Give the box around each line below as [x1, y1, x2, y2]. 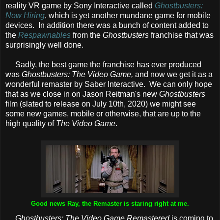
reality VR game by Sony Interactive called [5, 1, 155, 10]
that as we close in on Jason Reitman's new [5, 90, 159, 99]
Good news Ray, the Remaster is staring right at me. [31, 200, 189, 208]
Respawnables [18, 31, 71, 40]
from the [71, 31, 103, 40]
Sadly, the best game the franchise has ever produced [5, 60, 201, 69]
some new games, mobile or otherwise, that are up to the [5, 110, 201, 118]
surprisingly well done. [5, 41, 83, 50]
